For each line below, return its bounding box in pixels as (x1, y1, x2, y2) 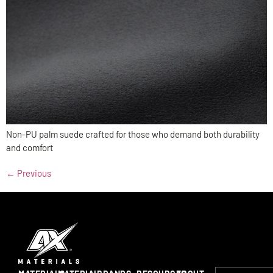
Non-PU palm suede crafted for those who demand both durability (6, 128, 260, 140)
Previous (15, 167, 51, 179)
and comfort (6, 141, 53, 153)
